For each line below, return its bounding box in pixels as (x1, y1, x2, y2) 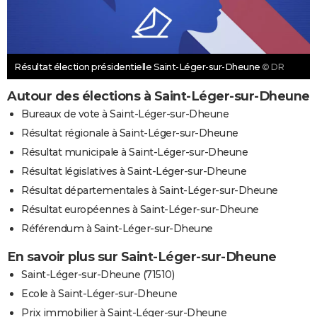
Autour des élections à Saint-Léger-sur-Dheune (7, 88, 310, 105)
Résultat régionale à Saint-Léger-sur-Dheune (21, 127, 238, 140)
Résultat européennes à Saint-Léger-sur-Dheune (21, 203, 259, 217)
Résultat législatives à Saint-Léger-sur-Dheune (21, 165, 246, 178)
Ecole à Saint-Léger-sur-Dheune (21, 287, 177, 301)
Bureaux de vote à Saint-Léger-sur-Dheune (21, 108, 229, 121)
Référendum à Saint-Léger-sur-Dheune (21, 222, 213, 236)
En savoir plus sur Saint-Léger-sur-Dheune (7, 249, 277, 265)
